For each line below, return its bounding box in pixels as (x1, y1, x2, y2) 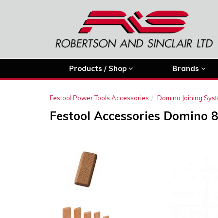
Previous (149, 127, 190, 139)
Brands (172, 64, 201, 73)
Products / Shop (69, 64, 128, 73)
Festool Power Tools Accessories (50, 94, 149, 102)
